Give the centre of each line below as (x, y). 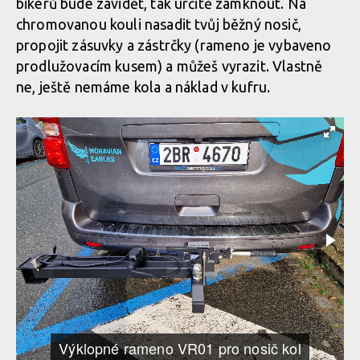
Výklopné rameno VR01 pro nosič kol (180, 348)
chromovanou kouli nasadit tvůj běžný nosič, (159, 24)
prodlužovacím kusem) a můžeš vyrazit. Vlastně (170, 66)
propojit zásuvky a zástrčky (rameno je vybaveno (174, 45)
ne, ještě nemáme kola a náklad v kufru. (145, 87)
